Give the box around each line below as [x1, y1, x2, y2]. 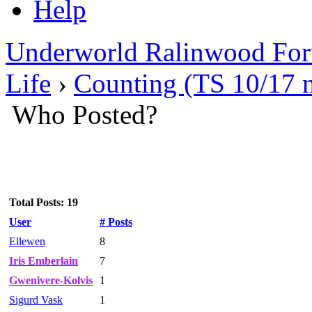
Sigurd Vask [9, 294, 63, 306]
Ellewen [9, 235, 45, 247]
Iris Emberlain [9, 255, 78, 267]
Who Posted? [12, 100, 157, 130]
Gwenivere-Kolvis [9, 274, 93, 286]
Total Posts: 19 [9, 196, 78, 208]
